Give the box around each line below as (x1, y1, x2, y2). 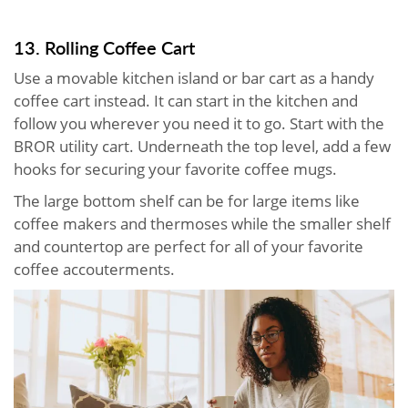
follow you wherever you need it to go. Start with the (14, 112, 384, 134)
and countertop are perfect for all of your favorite (14, 235, 363, 257)
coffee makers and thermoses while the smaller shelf (14, 212, 391, 234)
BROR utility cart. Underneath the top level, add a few (14, 135, 391, 157)
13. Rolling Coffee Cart (14, 34, 195, 60)
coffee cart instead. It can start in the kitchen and (14, 89, 358, 111)
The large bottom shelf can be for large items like (14, 189, 360, 211)
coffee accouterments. (14, 258, 175, 280)
